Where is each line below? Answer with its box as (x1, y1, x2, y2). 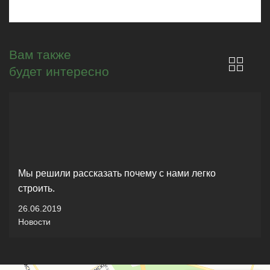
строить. (18, 183, 55, 193)
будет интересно (9, 64, 109, 78)
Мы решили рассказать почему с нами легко (18, 168, 216, 178)
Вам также (9, 48, 71, 61)
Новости (18, 217, 51, 227)
